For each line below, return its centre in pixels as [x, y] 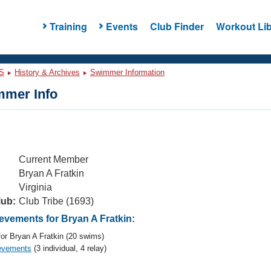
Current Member [54, 159]
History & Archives [47, 72]
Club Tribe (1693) [56, 201]
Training [68, 26]
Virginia [35, 187]
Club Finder [177, 26]
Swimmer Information [127, 72]
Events [122, 26]
